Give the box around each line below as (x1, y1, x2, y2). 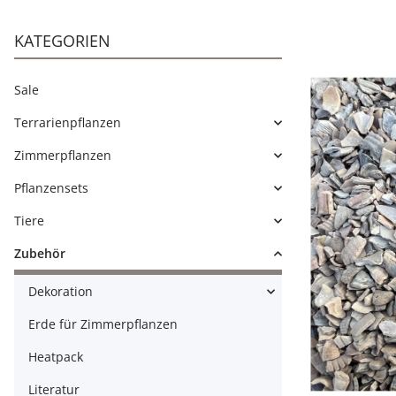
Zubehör (14, 245, 65, 262)
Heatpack (28, 348, 83, 365)
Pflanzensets (14, 179, 88, 196)
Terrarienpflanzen (14, 114, 121, 131)
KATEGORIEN (14, 30, 110, 51)
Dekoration (28, 283, 93, 300)
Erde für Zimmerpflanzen (28, 316, 178, 332)
